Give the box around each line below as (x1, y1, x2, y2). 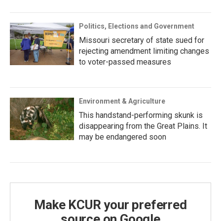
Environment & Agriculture (79, 97, 165, 106)
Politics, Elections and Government (79, 22, 194, 31)
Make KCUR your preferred (34, 197, 187, 213)
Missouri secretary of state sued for (79, 36, 204, 45)
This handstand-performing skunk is (79, 110, 203, 120)
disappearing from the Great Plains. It (79, 121, 207, 131)
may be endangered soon (79, 132, 166, 142)
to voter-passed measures (79, 57, 171, 67)
